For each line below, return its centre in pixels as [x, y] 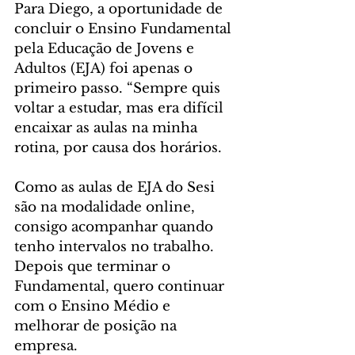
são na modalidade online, [107, 208]
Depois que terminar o [94, 267]
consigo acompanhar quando [116, 227]
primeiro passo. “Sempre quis [119, 89]
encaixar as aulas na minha [108, 128]
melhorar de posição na [97, 326]
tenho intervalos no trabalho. [116, 247]
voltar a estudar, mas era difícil [121, 109]
